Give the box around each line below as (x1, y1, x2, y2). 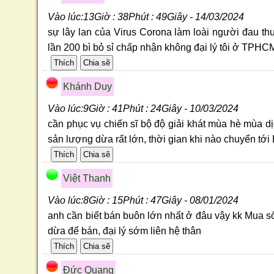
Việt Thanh (63, 172, 111, 183)
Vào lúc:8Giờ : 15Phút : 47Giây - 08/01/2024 (48, 194, 239, 206)
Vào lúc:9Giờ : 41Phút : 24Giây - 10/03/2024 (48, 103, 239, 114)
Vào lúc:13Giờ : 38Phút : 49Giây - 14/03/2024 (48, 11, 245, 22)
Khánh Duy (63, 81, 113, 92)
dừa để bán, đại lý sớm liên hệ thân (48, 225, 202, 236)
